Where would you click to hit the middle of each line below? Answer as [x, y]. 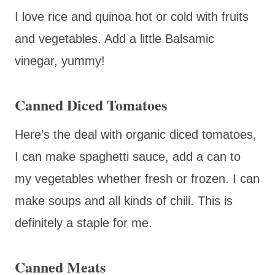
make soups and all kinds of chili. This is [124, 200]
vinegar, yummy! [60, 60]
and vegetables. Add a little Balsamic [114, 38]
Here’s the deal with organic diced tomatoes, [136, 134]
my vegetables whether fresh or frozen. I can [137, 178]
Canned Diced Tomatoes [91, 104]
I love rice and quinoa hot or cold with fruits [132, 16]
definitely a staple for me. [83, 223]
